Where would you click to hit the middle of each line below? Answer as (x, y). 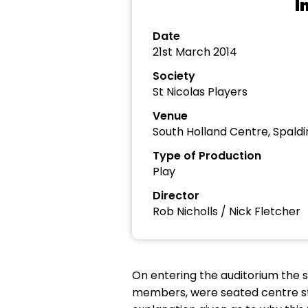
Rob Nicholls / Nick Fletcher (227, 211)
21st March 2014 (195, 52)
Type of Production (207, 156)
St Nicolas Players (200, 92)
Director (176, 196)
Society (174, 76)
